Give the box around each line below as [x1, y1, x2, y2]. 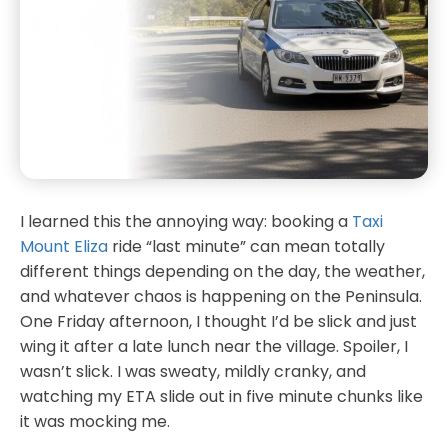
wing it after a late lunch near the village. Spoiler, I [20, 334, 408, 358]
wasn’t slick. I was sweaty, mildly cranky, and [20, 359, 366, 383]
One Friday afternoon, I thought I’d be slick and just [20, 309, 417, 333]
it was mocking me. [20, 409, 170, 433]
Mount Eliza [20, 234, 108, 258]
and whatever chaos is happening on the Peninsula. [20, 284, 422, 308]
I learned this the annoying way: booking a [20, 209, 352, 233]
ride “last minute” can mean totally [108, 234, 385, 258]
